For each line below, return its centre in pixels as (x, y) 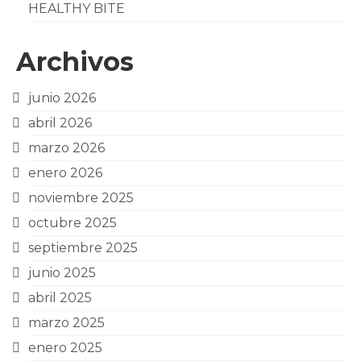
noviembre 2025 (81, 198)
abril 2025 (60, 298)
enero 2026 (65, 173)
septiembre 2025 (83, 248)
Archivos (75, 62)
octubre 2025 (73, 223)
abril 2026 (60, 123)
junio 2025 (62, 273)
